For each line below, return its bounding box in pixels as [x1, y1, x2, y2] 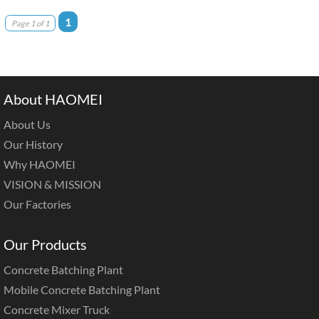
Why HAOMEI [4, 157, 75, 172]
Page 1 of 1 [11, 19, 49, 28]
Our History [4, 137, 63, 152]
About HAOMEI [4, 90, 103, 108]
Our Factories [4, 197, 71, 211]
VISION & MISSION [4, 177, 101, 192]
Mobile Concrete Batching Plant [4, 283, 160, 297]
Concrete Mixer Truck [4, 303, 110, 317]
